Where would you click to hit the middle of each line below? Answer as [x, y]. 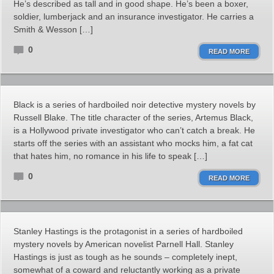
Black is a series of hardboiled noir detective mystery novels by [135, 105]
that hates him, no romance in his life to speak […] [110, 156]
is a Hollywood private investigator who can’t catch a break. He [134, 130]
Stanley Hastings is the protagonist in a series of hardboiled [128, 231]
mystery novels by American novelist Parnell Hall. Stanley [124, 244]
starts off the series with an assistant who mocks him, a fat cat [133, 143]
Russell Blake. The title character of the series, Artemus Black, [133, 117]
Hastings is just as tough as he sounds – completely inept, [125, 257]
